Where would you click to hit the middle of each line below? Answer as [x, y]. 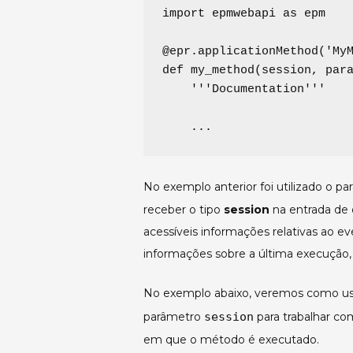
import [184, 14]
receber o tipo [184, 210]
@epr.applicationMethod [240, 52]
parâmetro [174, 317]
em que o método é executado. [231, 340]
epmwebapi [244, 14]
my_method [223, 71]
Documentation [258, 90]
